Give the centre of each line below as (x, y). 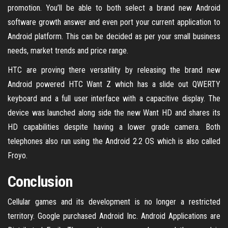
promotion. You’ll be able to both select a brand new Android (114, 8)
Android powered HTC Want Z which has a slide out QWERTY (114, 84)
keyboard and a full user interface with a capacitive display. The (114, 98)
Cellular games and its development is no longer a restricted (114, 202)
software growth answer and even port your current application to (114, 22)
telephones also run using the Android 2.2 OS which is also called (114, 141)
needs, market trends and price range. (68, 51)
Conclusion (40, 181)
